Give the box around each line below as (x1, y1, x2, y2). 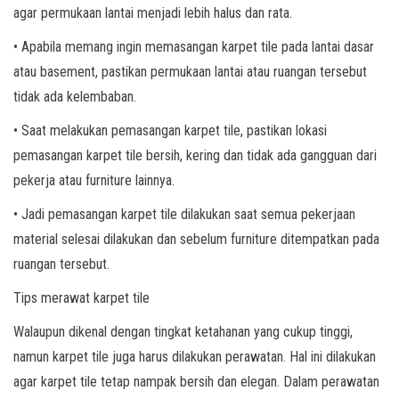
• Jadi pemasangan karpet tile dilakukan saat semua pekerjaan (13, 206, 355, 223)
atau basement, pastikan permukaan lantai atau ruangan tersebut (13, 63, 367, 80)
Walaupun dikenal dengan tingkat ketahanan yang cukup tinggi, (13, 323, 353, 340)
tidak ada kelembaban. (13, 88, 136, 105)
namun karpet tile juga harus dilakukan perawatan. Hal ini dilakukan (13, 348, 376, 365)
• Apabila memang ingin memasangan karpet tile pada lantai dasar (13, 38, 374, 55)
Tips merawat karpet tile (13, 289, 150, 306)
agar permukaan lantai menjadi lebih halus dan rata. (13, 4, 292, 21)
